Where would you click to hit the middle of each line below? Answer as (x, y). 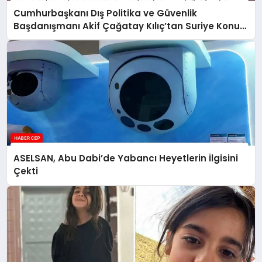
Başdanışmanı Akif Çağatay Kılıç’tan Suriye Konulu (131, 26)
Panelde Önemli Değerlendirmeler (92, 39)
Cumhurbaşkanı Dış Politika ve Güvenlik (106, 13)
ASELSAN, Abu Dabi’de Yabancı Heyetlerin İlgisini (126, 158)
